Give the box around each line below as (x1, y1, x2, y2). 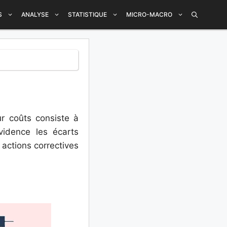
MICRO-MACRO (126, 11, 172, 18)
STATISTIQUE (68, 11, 107, 18)
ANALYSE (21, 11, 49, 18)
